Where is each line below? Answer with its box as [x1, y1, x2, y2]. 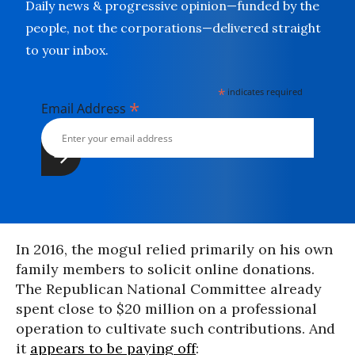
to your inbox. [25, 42, 109, 58]
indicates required [225, 86, 303, 97]
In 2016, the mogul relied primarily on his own [16, 240, 333, 258]
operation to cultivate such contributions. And [16, 319, 335, 338]
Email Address [41, 100, 129, 117]
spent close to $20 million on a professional [16, 300, 317, 318]
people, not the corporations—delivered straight [25, 20, 321, 36]
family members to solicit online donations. [16, 260, 315, 278]
